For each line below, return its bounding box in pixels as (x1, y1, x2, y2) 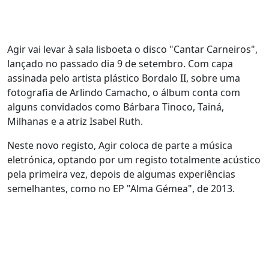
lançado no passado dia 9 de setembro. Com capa (7, 57, 233, 70)
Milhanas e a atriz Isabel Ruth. (7, 115, 143, 128)
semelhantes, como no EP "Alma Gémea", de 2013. (7, 182, 235, 195)
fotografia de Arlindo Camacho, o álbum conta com (7, 86, 240, 99)
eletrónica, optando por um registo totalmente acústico (7, 153, 261, 166)
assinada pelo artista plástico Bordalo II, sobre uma (7, 71, 240, 85)
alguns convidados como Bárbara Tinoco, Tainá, (7, 100, 224, 113)
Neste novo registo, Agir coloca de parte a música (7, 139, 232, 152)
